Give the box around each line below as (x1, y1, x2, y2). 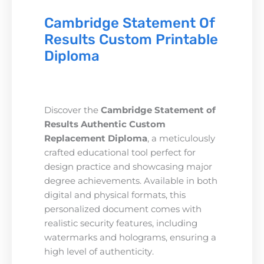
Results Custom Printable (44, 31, 218, 48)
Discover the (44, 104, 101, 115)
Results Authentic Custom (44, 118, 166, 130)
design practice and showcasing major (44, 161, 212, 172)
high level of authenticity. (44, 246, 154, 257)
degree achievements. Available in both (44, 175, 217, 186)
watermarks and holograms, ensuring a (44, 232, 216, 243)
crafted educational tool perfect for (44, 147, 196, 158)
